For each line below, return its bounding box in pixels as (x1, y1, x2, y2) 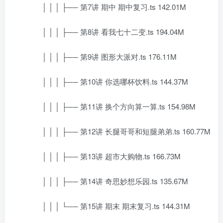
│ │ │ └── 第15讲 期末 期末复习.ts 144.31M (27, 201, 190, 211)
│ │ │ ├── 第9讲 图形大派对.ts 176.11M (27, 51, 177, 62)
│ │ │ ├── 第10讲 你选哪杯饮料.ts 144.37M (27, 76, 188, 87)
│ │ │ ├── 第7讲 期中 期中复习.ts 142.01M (27, 1, 186, 12)
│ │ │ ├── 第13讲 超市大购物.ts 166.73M (27, 151, 181, 161)
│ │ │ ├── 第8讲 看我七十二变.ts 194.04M (27, 26, 184, 37)
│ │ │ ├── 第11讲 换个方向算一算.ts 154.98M (27, 101, 196, 111)
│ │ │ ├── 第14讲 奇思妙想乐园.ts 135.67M (27, 176, 188, 186)
